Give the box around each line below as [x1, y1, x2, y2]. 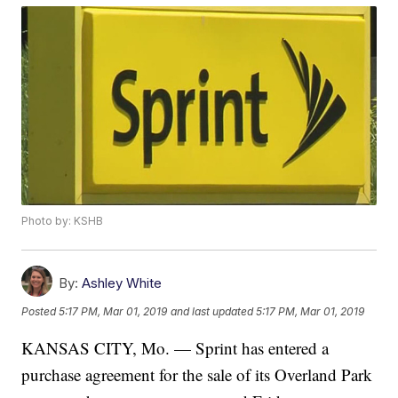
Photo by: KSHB [21, 214, 104, 228]
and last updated [171, 304, 254, 318]
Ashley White [82, 275, 163, 292]
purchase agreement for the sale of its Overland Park [21, 363, 373, 386]
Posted [21, 304, 60, 318]
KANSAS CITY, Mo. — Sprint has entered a [21, 337, 330, 360]
